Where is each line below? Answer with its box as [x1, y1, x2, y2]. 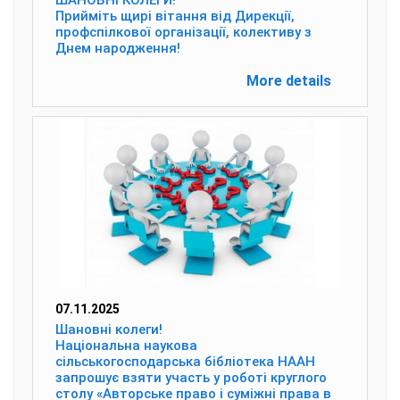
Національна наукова [55, 337, 197, 354]
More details [246, 72, 331, 89]
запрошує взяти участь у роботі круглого [55, 370, 327, 386]
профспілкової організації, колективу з [55, 24, 312, 40]
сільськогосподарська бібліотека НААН [55, 354, 315, 370]
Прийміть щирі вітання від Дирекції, [55, 8, 295, 24]
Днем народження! [55, 40, 180, 56]
